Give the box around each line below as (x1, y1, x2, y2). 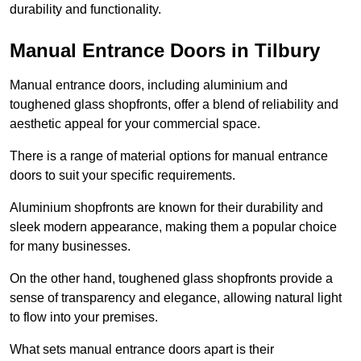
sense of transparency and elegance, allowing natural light (10, 291, 342, 305)
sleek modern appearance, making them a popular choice (10, 220, 337, 234)
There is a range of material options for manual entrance (10, 149, 328, 164)
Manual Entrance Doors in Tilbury (10, 39, 320, 62)
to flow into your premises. (10, 310, 158, 325)
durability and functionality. (10, 2, 161, 17)
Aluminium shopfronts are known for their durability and (10, 201, 323, 215)
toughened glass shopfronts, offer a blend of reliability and (10, 98, 338, 112)
